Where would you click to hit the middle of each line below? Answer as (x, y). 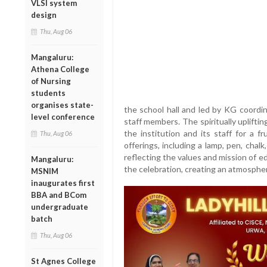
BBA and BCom (59, 195)
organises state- (62, 105)
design (44, 15)
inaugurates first (63, 183)
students (48, 93)
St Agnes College (63, 261)
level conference (63, 117)
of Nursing (51, 81)
